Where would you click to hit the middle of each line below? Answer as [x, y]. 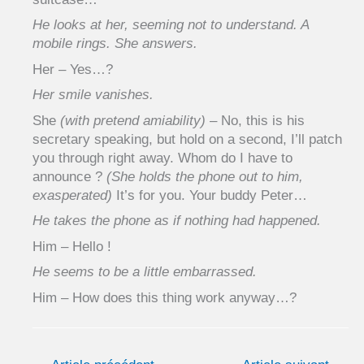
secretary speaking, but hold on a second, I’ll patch [187, 139]
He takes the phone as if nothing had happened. [177, 221]
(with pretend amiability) [133, 120]
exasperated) [72, 195]
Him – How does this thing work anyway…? [165, 297]
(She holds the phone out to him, [205, 176]
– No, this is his [255, 120]
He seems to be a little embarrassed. [145, 272]
